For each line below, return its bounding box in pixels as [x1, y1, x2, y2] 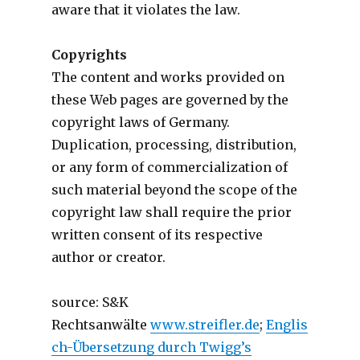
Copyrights [51, 46, 127, 63]
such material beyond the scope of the [51, 181, 297, 198]
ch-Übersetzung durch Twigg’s [51, 338, 252, 355]
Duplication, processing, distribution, [51, 136, 297, 153]
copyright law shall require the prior [51, 203, 292, 220]
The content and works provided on [51, 68, 284, 85]
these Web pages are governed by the [51, 91, 288, 108]
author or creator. [51, 248, 166, 265]
